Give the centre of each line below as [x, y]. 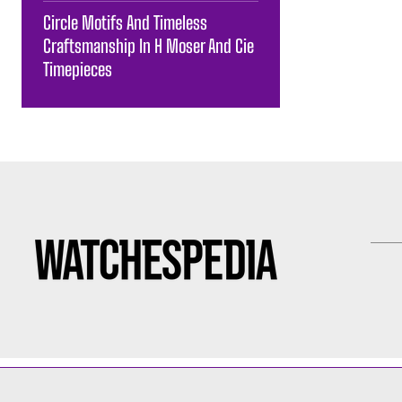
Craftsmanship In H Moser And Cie [149, 45]
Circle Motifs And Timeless [125, 22]
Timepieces [78, 69]
